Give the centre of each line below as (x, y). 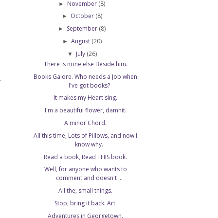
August (81, 41)
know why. (89, 144)
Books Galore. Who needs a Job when (86, 76)
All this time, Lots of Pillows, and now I (86, 135)
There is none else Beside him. (85, 64)
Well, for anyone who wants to (85, 169)
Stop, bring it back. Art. (85, 203)
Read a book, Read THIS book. (86, 157)
